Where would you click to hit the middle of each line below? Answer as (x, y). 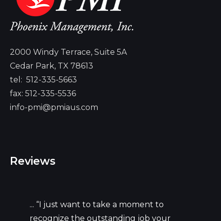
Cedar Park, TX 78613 (52, 66)
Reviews (33, 161)
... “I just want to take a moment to (97, 204)
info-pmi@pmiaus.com (54, 107)
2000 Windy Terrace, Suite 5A (68, 52)
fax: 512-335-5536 (43, 93)
